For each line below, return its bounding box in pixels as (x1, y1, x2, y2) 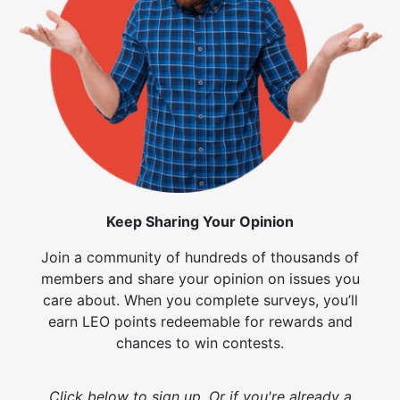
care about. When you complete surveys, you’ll (42, 290, 358, 309)
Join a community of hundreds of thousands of (41, 247, 359, 266)
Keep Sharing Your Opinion (106, 212, 294, 230)
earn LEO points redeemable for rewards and (47, 312, 353, 330)
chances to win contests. (116, 333, 284, 352)
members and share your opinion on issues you (40, 269, 360, 287)
